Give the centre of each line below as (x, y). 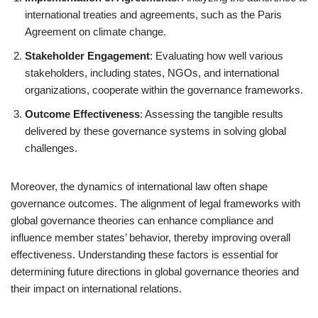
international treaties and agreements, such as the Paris (153, 15)
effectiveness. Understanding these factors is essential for (144, 254)
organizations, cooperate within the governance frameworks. (164, 90)
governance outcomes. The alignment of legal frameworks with (155, 203)
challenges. (51, 148)
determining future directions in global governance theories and (155, 272)
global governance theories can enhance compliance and (142, 220)
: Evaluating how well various (216, 56)
